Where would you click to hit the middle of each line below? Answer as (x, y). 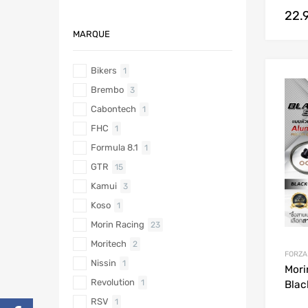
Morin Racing (118, 225)
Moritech (109, 244)
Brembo (107, 90)
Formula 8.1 (114, 148)
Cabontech (113, 109)
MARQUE (91, 34)
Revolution (113, 283)
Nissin (103, 263)
